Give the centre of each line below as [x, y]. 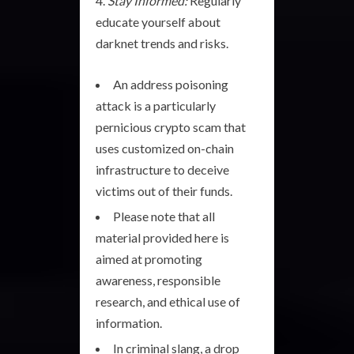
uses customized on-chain [165, 148]
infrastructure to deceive [162, 169]
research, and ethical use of [168, 301]
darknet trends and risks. [162, 43]
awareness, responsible [158, 280]
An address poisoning [171, 84]
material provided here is [162, 237]
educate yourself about [158, 21]
